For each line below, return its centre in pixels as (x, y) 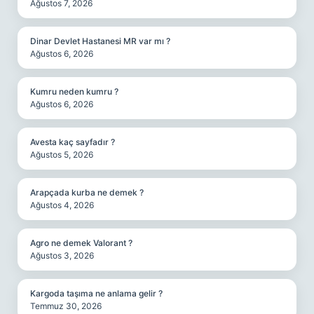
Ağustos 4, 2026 (62, 205)
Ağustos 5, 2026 (62, 155)
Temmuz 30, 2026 (66, 306)
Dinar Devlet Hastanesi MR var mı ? (100, 41)
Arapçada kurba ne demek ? (87, 192)
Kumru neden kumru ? (74, 91)
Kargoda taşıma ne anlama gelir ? (96, 293)
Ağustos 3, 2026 (62, 255)
